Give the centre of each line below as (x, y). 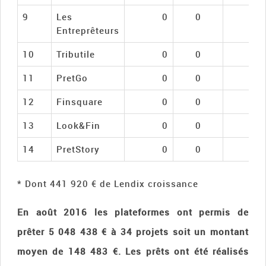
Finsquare (80, 101)
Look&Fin (78, 125)
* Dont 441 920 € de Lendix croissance (108, 183)
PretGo (72, 77)
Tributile (76, 54)
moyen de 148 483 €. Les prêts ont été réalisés (133, 251)
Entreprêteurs (88, 30)
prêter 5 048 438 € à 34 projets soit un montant (133, 231)
